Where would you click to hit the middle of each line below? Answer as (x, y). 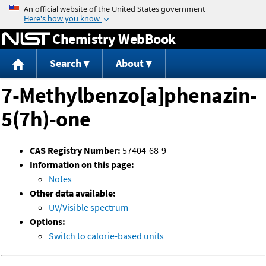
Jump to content (133, 8)
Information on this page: (82, 165)
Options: (47, 222)
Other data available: (73, 193)
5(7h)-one (46, 119)
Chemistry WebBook (114, 39)
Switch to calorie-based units (106, 236)
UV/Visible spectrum (88, 208)
